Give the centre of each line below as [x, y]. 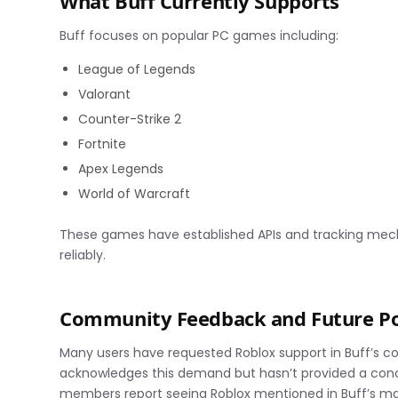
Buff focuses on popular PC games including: [199, 35]
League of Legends [137, 69]
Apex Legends [121, 168]
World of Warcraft [135, 193]
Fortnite [103, 143]
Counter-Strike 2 [130, 119]
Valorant [105, 94]
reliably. [83, 255]
